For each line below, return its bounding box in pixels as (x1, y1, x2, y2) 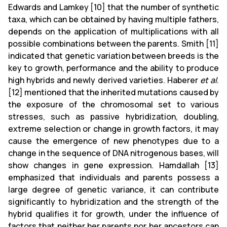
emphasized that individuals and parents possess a (8, 171, 219, 183)
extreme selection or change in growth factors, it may (8, 123, 219, 134)
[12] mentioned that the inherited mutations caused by (8, 86, 219, 98)
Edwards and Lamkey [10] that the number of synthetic (8, 1, 219, 13)
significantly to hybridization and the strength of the (8, 196, 219, 207)
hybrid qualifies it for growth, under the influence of (8, 208, 219, 219)
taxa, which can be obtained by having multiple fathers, (8, 13, 219, 25)
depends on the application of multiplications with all (8, 25, 219, 37)
